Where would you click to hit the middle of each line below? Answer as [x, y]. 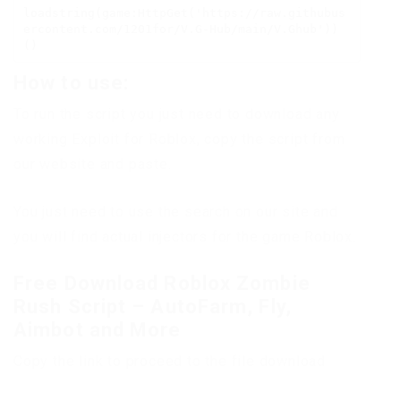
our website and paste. [93, 165]
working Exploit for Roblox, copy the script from [179, 140]
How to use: [72, 83]
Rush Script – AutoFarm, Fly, [153, 307]
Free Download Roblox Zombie [162, 284]
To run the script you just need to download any [177, 115]
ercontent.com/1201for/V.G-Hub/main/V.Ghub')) [180, 29]
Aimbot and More [98, 330]
